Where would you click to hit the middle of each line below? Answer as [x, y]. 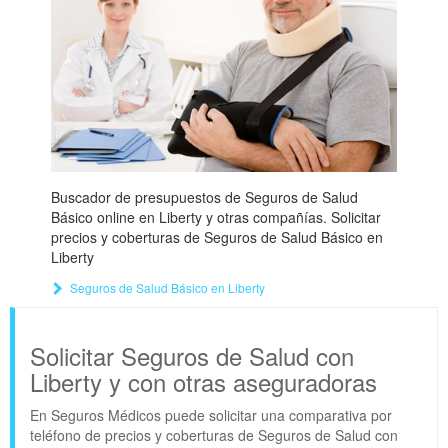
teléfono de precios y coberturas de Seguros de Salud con [214, 435]
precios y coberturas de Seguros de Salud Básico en [216, 237]
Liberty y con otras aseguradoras [203, 382]
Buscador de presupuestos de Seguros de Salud [204, 197]
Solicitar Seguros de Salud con [192, 356]
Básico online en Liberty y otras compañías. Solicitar [215, 217]
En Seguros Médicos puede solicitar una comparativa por [211, 415]
